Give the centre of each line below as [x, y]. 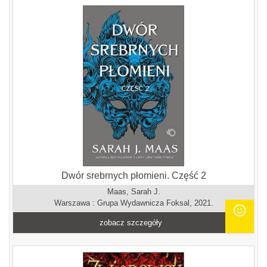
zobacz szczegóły [131, 223]
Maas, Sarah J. [133, 192]
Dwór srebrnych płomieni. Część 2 [133, 176]
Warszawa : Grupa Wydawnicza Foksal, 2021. [133, 203]
